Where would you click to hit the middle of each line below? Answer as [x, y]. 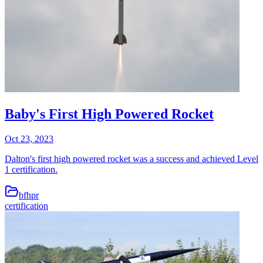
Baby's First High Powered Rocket [109, 114]
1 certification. [31, 169]
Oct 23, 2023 [29, 139]
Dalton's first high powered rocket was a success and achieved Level [131, 159]
